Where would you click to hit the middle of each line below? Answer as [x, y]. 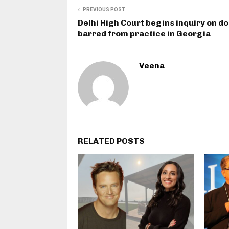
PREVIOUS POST [104, 10]
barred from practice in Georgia [144, 34]
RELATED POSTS [111, 141]
